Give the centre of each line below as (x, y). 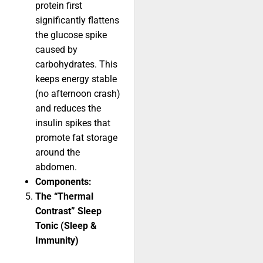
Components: (63, 182)
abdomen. (56, 167)
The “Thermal (64, 197)
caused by (56, 50)
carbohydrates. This (76, 65)
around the (58, 153)
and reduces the (68, 109)
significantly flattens (77, 21)
